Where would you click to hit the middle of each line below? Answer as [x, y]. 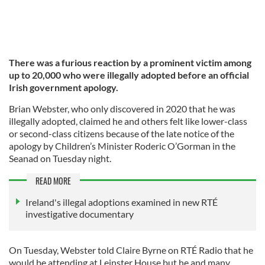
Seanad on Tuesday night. [60, 158]
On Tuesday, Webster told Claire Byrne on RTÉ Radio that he [131, 250]
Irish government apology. [64, 87]
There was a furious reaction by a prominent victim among [130, 62]
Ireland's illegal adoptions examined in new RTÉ [122, 202]
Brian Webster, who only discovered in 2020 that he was [122, 108]
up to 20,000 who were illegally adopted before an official [129, 75]
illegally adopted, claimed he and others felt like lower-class [128, 121]
